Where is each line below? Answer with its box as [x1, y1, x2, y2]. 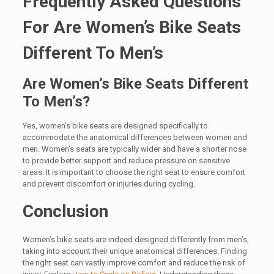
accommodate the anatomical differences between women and [22, 133, 247, 142]
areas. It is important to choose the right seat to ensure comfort [22, 168, 245, 177]
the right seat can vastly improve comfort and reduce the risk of [22, 258, 245, 267]
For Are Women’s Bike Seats [22, 17, 241, 37]
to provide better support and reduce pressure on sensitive [22, 156, 230, 165]
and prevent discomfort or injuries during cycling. [22, 179, 195, 188]
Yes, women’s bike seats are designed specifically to [22, 121, 208, 130]
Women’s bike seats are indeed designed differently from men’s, [22, 235, 249, 244]
